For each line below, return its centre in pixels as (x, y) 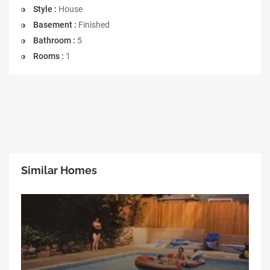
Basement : (55, 24)
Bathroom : (54, 40)
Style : (45, 9)
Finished (93, 24)
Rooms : (49, 56)
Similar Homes (59, 170)
